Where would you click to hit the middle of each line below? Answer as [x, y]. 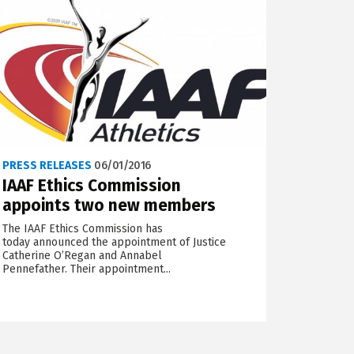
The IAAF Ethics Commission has [83, 228]
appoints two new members [109, 205]
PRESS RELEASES [47, 165]
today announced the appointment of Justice [115, 242]
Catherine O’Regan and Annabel [83, 255]
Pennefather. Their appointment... [87, 269]
